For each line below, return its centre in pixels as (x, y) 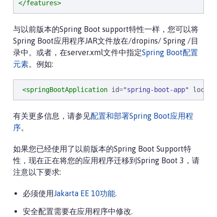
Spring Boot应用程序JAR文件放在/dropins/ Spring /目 (106, 41)
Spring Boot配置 (170, 52)
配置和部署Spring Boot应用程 (142, 116)
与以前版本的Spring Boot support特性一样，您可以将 (106, 29)
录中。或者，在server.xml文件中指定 (77, 52)
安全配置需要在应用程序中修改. (79, 211)
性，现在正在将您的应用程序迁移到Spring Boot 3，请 (106, 160)
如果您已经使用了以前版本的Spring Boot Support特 (102, 149)
